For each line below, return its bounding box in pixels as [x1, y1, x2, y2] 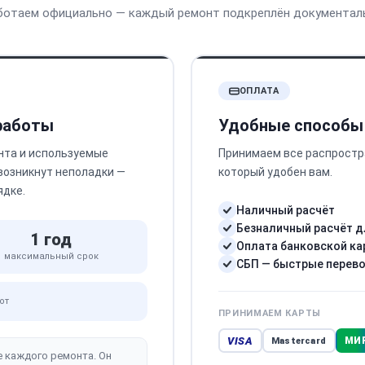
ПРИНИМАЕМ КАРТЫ [218, 308, 321, 319]
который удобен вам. [218, 165, 332, 178]
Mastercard [271, 335, 326, 346]
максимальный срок [3, 251, 99, 262]
